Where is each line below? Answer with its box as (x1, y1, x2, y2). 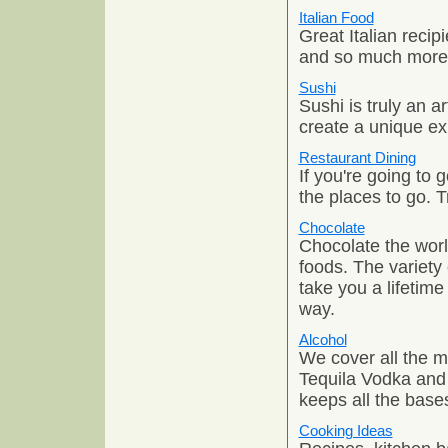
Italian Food (298, 8, 374, 26)
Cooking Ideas (298, 421, 393, 439)
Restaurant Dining (298, 148, 416, 166)
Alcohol (298, 330, 347, 348)
